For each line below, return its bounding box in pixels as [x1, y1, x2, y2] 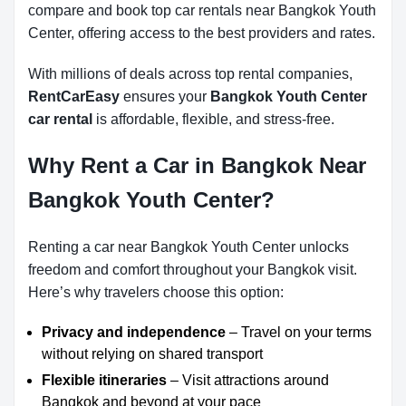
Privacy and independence [42, 324, 226, 340]
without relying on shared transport [42, 346, 263, 362]
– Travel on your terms [226, 324, 372, 340]
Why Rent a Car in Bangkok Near [28, 153, 366, 178]
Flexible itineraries [42, 372, 167, 388]
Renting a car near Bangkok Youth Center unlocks [28, 239, 349, 255]
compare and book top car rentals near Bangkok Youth [28, 3, 376, 18]
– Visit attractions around [167, 372, 329, 388]
